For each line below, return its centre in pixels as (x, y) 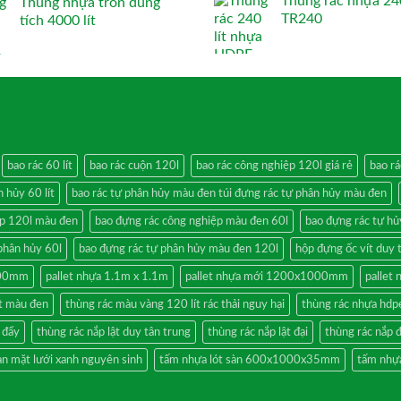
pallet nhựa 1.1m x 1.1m (107, 276)
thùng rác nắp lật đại (258, 332)
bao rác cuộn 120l (134, 165)
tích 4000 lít (57, 21)
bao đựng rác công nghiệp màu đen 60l (192, 221)
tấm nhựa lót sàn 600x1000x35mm (250, 359)
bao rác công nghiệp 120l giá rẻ (274, 165)
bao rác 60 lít (40, 165)
